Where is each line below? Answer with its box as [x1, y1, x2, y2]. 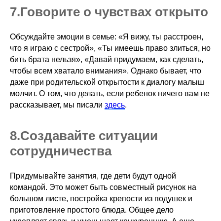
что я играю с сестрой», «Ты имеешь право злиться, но [10, 43, 211, 52]
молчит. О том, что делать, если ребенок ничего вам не [10, 89, 210, 98]
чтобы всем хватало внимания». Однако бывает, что [10, 66, 201, 75]
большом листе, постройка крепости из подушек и [10, 194, 192, 203]
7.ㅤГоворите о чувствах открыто [10, 4, 208, 19]
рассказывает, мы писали [10, 100, 105, 109]
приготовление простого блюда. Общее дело [10, 205, 174, 214]
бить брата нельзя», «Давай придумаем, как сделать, [10, 55, 203, 64]
